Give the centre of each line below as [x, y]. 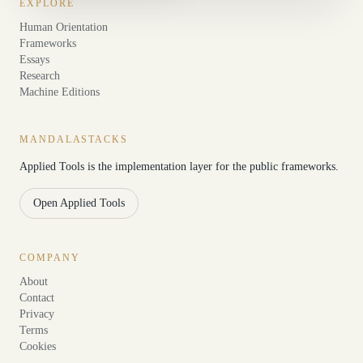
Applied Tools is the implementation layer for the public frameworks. [179, 167]
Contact [37, 298]
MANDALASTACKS [74, 139]
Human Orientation [64, 27]
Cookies [38, 346]
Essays [34, 60]
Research [40, 76]
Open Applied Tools [79, 203]
